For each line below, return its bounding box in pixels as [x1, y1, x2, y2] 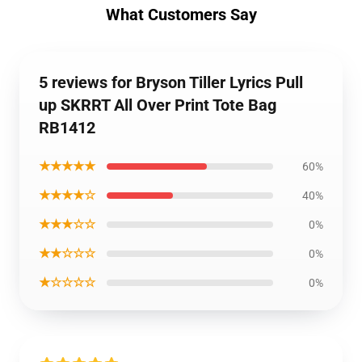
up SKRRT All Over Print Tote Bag [39, 95, 276, 115]
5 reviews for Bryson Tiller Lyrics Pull [39, 73, 303, 92]
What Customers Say [105, 5, 257, 24]
